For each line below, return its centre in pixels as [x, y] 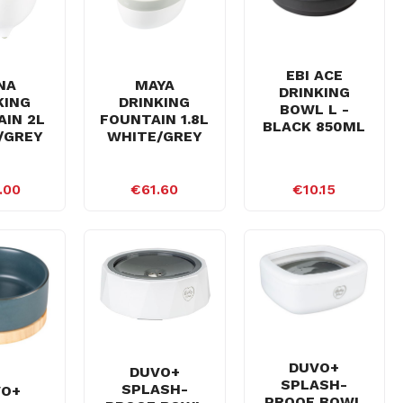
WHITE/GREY [154, 136]
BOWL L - [314, 110]
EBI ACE [314, 76]
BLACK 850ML [314, 127]
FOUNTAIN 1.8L [155, 119]
